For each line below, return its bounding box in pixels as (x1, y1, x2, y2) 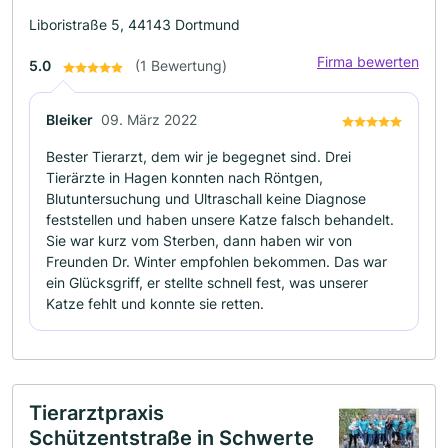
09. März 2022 (101, 111, 197, 129)
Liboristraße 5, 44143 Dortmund (29, 16, 240, 34)
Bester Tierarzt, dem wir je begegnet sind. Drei (46, 148, 351, 166)
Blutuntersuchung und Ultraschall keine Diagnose (46, 190, 366, 208)
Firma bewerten (317, 53, 419, 71)
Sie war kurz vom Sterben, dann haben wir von (46, 232, 352, 250)
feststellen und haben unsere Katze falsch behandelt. (46, 211, 394, 229)
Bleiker (46, 111, 93, 129)
